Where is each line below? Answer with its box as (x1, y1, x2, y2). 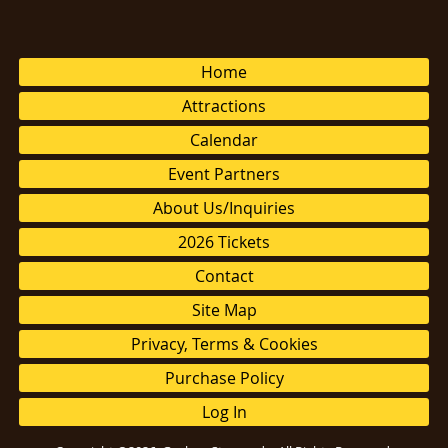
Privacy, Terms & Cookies (130, 333, 318, 355)
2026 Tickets (178, 231, 270, 253)
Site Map (191, 299, 257, 321)
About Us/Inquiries (153, 197, 295, 219)
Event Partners (168, 163, 280, 185)
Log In (201, 401, 247, 423)
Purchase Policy (164, 367, 284, 389)
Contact (194, 265, 254, 287)
